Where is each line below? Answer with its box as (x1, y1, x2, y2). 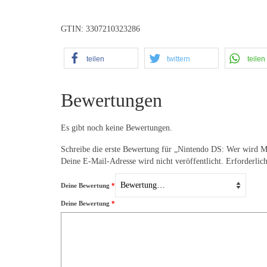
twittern (167, 54, 190, 63)
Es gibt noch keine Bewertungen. (61, 123, 172, 132)
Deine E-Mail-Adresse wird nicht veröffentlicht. (61, 156, 223, 166)
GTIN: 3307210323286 (61, 24, 140, 33)
